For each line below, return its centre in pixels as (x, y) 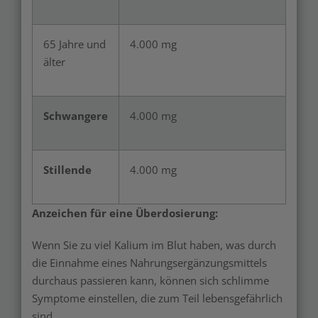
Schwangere (76, 116)
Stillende (67, 170)
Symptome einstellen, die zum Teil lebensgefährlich (157, 298)
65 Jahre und (75, 44)
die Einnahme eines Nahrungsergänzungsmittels (149, 263)
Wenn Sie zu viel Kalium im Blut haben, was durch (154, 245)
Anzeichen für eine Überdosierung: (125, 213)
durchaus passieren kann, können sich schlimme (150, 280)
